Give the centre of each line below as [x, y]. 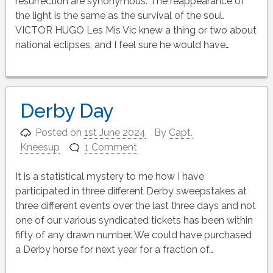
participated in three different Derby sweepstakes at [131, 191]
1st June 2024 [115, 132]
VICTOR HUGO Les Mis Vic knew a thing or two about [136, 30]
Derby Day [66, 110]
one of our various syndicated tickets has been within [134, 220]
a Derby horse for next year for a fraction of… [114, 249]
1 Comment [111, 147]
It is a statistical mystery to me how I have [109, 176]
